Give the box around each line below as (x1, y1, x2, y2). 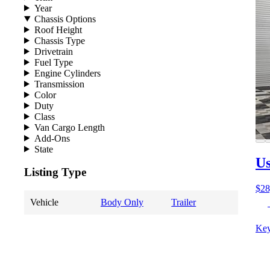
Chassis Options (34, 13, 96, 24)
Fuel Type (34, 57, 73, 67)
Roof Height (34, 24, 82, 35)
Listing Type (24, 166, 86, 179)
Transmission (34, 78, 84, 89)
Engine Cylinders (34, 67, 101, 78)
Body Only (100, 197, 143, 207)
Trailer (171, 197, 196, 207)
